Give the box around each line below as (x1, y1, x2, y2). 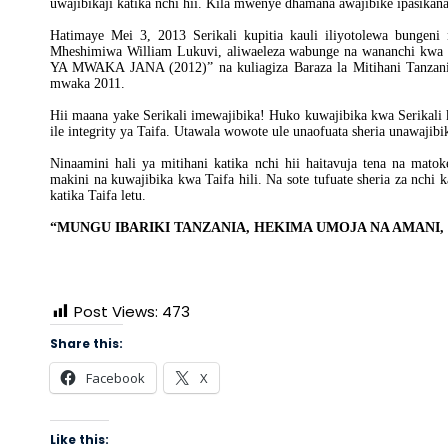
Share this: (50, 335, 123, 352)
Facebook (86, 369, 145, 387)
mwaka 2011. (50, 76, 125, 91)
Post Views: (74, 301, 158, 322)
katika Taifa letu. (50, 188, 146, 203)
